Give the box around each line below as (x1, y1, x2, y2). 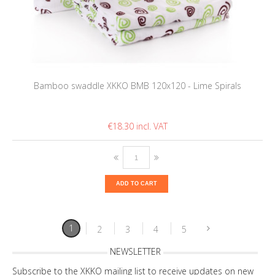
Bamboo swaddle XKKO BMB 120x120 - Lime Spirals (34, 80, 241, 92)
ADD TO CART (116, 180, 157, 187)
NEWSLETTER (109, 246, 161, 258)
